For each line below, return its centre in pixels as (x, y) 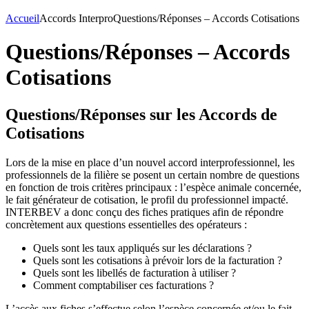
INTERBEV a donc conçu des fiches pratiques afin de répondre (144, 212)
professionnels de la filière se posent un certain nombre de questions (152, 175)
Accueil (22, 18)
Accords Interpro (76, 18)
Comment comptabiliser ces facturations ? (123, 285)
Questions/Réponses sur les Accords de (141, 114)
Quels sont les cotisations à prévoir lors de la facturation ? (158, 260)
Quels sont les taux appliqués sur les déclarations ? (142, 248)
